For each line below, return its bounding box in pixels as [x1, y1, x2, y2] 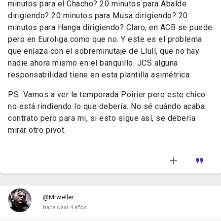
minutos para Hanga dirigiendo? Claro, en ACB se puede [8, 23, 213, 32]
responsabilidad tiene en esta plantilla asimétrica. [8, 70, 191, 79]
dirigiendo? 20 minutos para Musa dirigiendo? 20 [8, 11, 188, 20]
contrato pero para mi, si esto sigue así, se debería [8, 113, 195, 123]
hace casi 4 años [43, 204, 87, 211]
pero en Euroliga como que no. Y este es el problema [8, 35, 202, 44]
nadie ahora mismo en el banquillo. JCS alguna [8, 58, 178, 68]
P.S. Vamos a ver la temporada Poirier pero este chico [8, 90, 206, 99]
